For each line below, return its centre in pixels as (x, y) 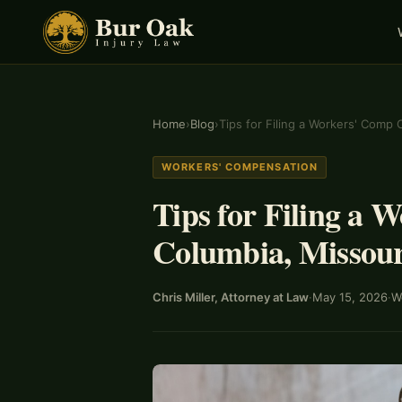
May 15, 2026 (350, 297)
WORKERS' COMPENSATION (240, 167)
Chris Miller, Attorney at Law (231, 297)
